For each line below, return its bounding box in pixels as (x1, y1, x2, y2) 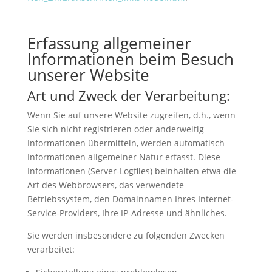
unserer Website (27, 63, 149, 86)
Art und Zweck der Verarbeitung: (27, 86, 230, 104)
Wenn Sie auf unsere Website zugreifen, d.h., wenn (27, 109, 236, 121)
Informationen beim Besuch (27, 47, 234, 70)
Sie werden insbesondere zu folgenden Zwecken (27, 229, 225, 241)
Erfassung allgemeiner (27, 32, 191, 54)
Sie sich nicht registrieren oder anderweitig (27, 123, 204, 135)
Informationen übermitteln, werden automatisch (27, 137, 225, 149)
